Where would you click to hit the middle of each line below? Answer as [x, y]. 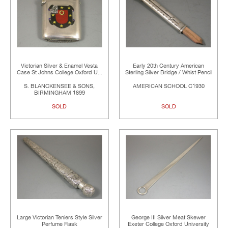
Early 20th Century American [169, 66]
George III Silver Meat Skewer [169, 217]
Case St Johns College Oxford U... [59, 73]
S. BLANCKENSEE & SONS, [60, 87]
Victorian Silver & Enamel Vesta [60, 66]
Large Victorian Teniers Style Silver [59, 217]
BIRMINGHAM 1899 [59, 93]
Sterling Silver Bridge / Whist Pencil [168, 73]
